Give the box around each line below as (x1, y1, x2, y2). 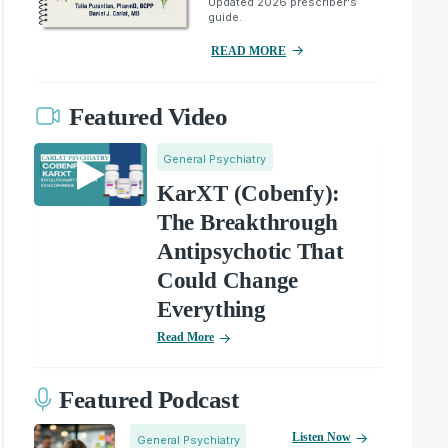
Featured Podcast (59, 386, 239, 414)
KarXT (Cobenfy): (156, 180, 341, 206)
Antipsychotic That (156, 238, 344, 264)
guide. (208, 9, 243, 24)
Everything (156, 296, 266, 322)
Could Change (156, 267, 299, 293)
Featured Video (69, 103, 228, 131)
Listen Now (292, 429, 351, 444)
